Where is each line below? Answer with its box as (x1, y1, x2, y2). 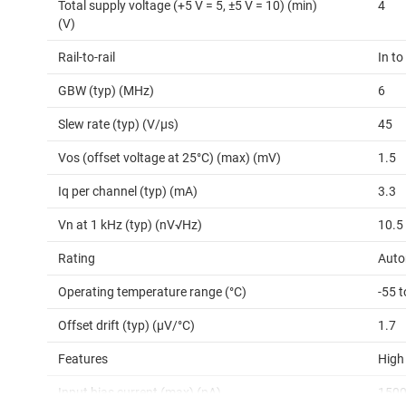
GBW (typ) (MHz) (58, 83, 154, 99)
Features (58, 352, 108, 367)
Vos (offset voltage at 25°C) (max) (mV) (58, 150, 281, 166)
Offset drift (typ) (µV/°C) (58, 318, 195, 333)
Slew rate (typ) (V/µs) (58, 117, 179, 132)
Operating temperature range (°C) (58, 285, 246, 300)
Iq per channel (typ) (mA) (58, 184, 198, 199)
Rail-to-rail (58, 50, 115, 65)
